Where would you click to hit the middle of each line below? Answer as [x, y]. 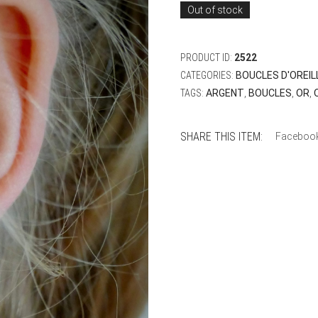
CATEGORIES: [208, 75]
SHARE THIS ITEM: [221, 137]
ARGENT [225, 93]
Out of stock [215, 10]
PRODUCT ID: [207, 57]
